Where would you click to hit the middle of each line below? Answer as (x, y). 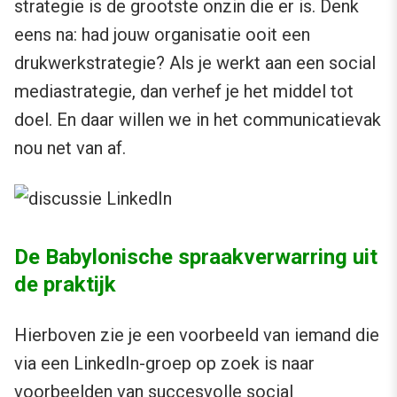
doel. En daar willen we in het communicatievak (198, 120)
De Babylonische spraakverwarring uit (196, 257)
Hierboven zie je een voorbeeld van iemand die (197, 335)
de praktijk (65, 285)
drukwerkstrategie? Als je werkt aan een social (195, 63)
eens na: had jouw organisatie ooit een (162, 35)
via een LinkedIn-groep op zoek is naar (164, 364)
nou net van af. (70, 148)
